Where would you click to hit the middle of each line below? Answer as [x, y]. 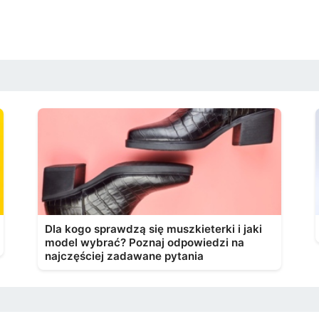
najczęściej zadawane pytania [124, 256]
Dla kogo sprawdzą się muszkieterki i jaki [153, 229]
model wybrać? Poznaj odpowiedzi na [145, 242]
